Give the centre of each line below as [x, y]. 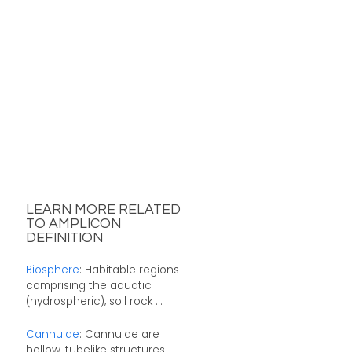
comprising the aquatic [88, 285]
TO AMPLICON [73, 224]
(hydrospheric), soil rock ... [94, 301]
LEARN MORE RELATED [103, 210]
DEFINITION [64, 238]
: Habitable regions [129, 269]
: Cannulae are [119, 334]
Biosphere [52, 269]
